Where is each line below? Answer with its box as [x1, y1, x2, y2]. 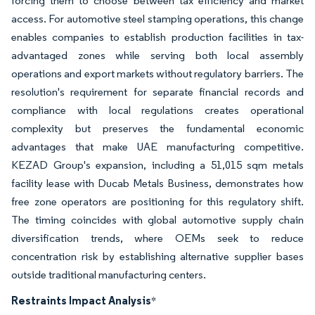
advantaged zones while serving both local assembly [11, 49, 304, 62]
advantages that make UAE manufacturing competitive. [11, 140, 304, 153]
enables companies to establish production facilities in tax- [11, 30, 304, 44]
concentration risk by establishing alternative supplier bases [11, 250, 304, 263]
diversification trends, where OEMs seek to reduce [11, 231, 304, 245]
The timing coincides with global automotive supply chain [11, 213, 304, 226]
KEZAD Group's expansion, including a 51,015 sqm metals [11, 158, 304, 172]
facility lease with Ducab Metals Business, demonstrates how [11, 176, 304, 190]
